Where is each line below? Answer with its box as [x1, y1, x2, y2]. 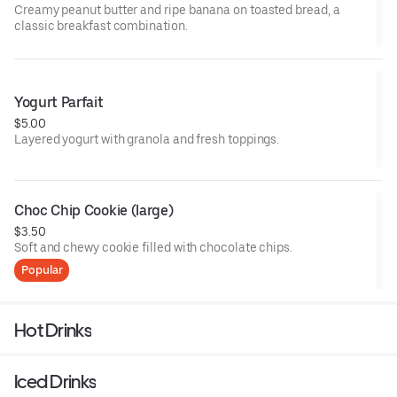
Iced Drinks [14, 370, 97, 393]
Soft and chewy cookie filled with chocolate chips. [14, 239, 292, 254]
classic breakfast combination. [14, 18, 188, 33]
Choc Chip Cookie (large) [14, 201, 174, 219]
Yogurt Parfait [14, 93, 104, 111]
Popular [21, 262, 63, 276]
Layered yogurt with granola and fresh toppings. [14, 131, 280, 146]
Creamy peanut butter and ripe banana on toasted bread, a [14, 2, 340, 17]
